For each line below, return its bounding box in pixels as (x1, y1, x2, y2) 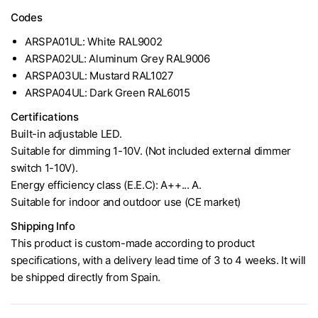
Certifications (11, 109, 79, 124)
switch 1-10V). (11, 160, 78, 175)
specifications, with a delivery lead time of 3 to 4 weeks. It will (11, 253, 307, 267)
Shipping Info (11, 219, 75, 233)
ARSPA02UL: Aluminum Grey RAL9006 (25, 51, 210, 65)
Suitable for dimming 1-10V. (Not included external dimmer (11, 143, 291, 158)
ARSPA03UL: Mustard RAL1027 (25, 68, 174, 82)
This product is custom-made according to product (11, 236, 255, 250)
